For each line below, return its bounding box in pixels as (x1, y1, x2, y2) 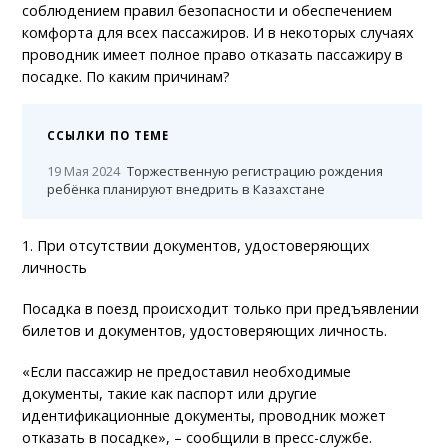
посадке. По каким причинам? (22, 66, 231, 86)
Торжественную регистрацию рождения (127, 161, 384, 180)
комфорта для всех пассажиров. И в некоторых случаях (22, 22, 415, 42)
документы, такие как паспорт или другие (22, 383, 318, 403)
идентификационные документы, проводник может (22, 405, 387, 425)
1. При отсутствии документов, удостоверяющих (22, 235, 371, 255)
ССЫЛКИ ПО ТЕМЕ (47, 127, 170, 143)
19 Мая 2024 (47, 161, 121, 180)
